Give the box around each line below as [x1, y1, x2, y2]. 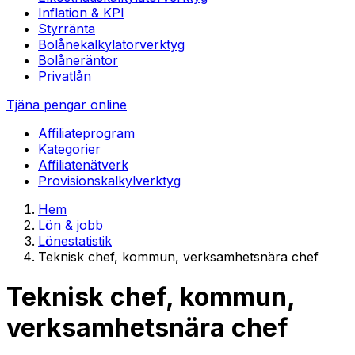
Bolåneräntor [38, 52, 118, 68]
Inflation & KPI [38, 5, 124, 21]
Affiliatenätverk [38, 157, 128, 173]
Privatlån [38, 68, 91, 84]
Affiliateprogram [38, 125, 135, 141]
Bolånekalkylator [38, 36, 139, 52]
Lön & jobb [38, 217, 103, 233]
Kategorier [38, 141, 101, 157]
